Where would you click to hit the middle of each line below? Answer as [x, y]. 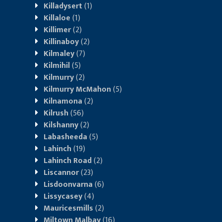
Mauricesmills [68, 208]
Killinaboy [61, 42]
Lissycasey [63, 196]
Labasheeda [65, 137]
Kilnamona [63, 101]
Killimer [57, 30]
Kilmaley [59, 54]
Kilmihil [57, 65]
